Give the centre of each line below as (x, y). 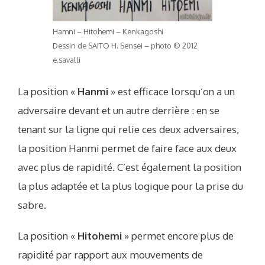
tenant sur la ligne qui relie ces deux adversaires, (128, 129)
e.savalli (67, 60)
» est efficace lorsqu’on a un (172, 91)
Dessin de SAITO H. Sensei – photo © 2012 (125, 46)
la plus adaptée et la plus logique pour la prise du (130, 186)
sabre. (32, 205)
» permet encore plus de (178, 236)
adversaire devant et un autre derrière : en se (119, 110)
